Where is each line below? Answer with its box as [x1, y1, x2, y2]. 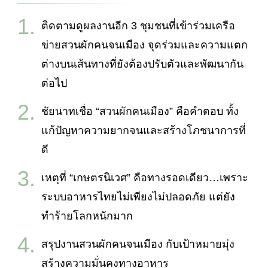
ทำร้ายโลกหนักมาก [41, 209, 133, 222]
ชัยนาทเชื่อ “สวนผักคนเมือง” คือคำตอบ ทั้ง [41, 105, 239, 117]
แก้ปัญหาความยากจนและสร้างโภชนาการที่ [41, 124, 246, 136]
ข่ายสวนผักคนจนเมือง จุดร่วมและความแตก [41, 38, 248, 51]
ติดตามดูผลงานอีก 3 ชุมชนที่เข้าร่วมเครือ [41, 19, 235, 32]
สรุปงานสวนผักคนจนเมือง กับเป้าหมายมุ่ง [41, 237, 234, 250]
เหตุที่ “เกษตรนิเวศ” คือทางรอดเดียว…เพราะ [41, 171, 248, 184]
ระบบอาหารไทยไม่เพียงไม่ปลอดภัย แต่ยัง [41, 190, 235, 203]
